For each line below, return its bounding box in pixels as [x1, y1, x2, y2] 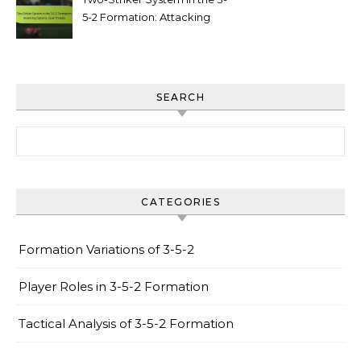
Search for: [15, 127, 80, 143]
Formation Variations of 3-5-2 [19, 242, 194, 258]
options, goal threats [82, 28, 189, 42]
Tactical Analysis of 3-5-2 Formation [19, 316, 234, 332]
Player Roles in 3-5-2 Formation [19, 279, 209, 295]
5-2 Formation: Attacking [82, 10, 210, 24]
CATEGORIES [141, 196, 220, 209]
